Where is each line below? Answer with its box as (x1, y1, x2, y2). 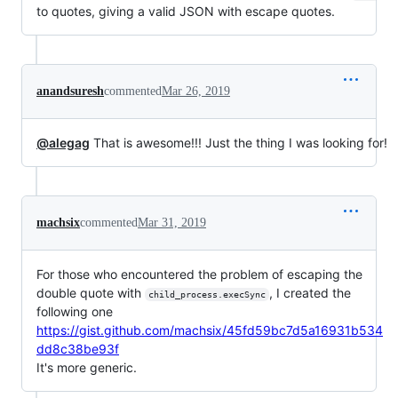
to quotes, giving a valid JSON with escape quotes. (36, 4, 335, 20)
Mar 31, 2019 (138, 216, 206, 230)
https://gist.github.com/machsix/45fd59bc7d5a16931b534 (36, 322, 383, 338)
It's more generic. (36, 360, 137, 376)
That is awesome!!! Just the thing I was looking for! (90, 135, 387, 151)
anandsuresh (36, 84, 104, 99)
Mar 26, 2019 (162, 84, 230, 99)
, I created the (268, 285, 354, 301)
